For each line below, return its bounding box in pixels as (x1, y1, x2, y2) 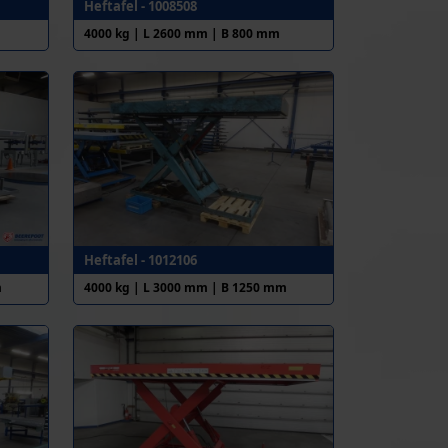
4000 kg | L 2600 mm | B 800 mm (83, 24, 280, 42)
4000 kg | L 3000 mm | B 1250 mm (83, 278, 287, 296)
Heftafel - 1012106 (83, 250, 197, 269)
